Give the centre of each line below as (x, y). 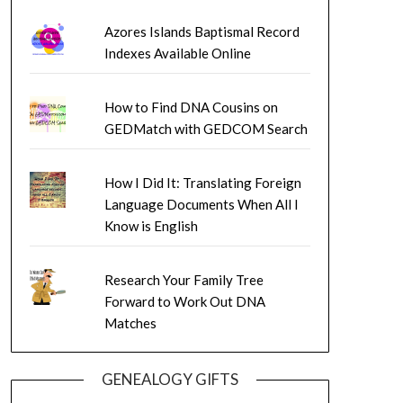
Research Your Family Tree (184, 280)
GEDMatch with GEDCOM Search (206, 129)
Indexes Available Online (177, 54)
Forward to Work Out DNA (184, 302)
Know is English (151, 226)
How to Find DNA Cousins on (191, 107)
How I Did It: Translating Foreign (202, 183)
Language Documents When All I (201, 205)
